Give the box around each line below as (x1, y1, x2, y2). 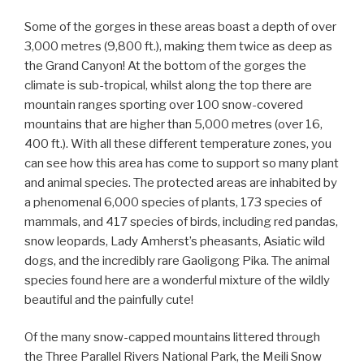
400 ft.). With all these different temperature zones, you (24, 136, 331, 151)
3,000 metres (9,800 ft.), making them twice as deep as (24, 38, 332, 54)
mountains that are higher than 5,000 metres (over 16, (24, 116, 323, 132)
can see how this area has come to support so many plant (24, 155, 339, 171)
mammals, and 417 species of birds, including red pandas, (24, 214, 338, 229)
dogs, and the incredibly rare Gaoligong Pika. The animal (24, 253, 330, 268)
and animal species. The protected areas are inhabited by (24, 175, 337, 190)
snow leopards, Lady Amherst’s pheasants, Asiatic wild (24, 233, 325, 249)
